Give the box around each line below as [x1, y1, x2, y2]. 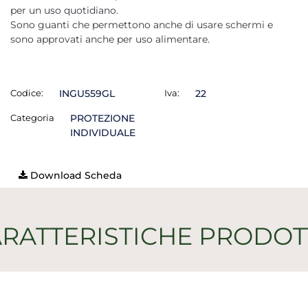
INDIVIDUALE [69, 126, 135, 139]
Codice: [10, 87, 43, 98]
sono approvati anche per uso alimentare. [10, 33, 210, 45]
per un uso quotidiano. [10, 4, 118, 16]
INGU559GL [58, 87, 115, 100]
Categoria [10, 112, 54, 123]
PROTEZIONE [69, 112, 135, 124]
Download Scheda [27, 169, 122, 182]
